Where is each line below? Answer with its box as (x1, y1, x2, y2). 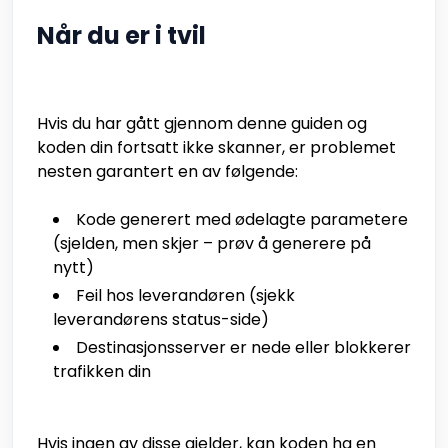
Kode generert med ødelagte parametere (76, 208, 408, 232)
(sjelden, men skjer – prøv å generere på (53, 232, 371, 256)
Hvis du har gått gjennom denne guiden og (37, 112, 367, 136)
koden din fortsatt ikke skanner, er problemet (37, 136, 396, 160)
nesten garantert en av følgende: (37, 160, 298, 184)
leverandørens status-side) (53, 308, 269, 332)
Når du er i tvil (37, 19, 206, 53)
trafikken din (53, 360, 151, 384)
